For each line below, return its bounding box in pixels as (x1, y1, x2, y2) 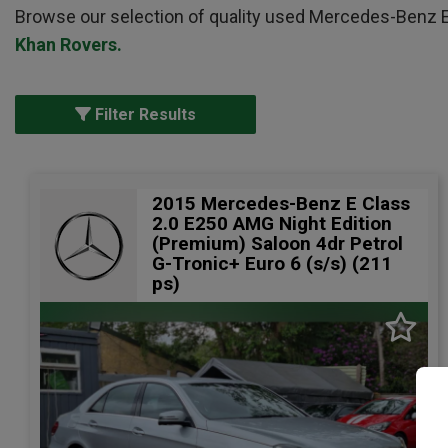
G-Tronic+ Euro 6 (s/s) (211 (152, 252, 392, 275)
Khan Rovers (15, 34, 117, 55)
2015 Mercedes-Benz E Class (152, 192, 410, 215)
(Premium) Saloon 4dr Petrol (152, 232, 403, 255)
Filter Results (91, 105, 196, 124)
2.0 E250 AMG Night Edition (152, 212, 392, 235)
